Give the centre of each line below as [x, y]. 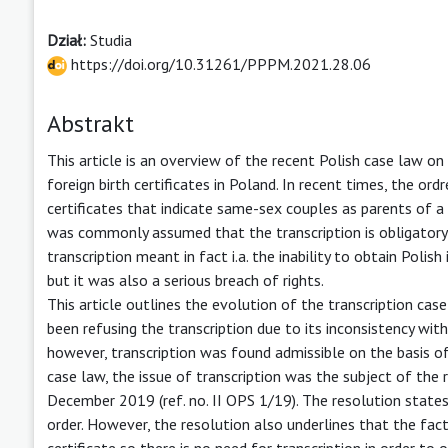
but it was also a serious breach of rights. [185, 279]
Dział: [68, 39]
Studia [111, 39]
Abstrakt [90, 123]
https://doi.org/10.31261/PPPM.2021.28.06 [219, 63]
